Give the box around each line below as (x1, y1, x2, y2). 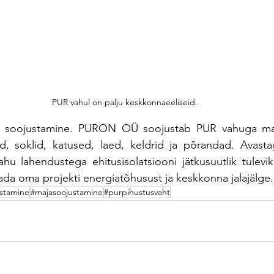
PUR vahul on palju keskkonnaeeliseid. (52, 97, 198, 108)
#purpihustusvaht (104, 187, 170, 198)
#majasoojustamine (31, 187, 103, 198)
